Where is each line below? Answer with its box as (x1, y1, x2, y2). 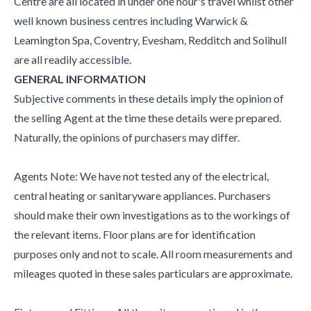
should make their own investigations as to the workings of (14, 208, 290, 221)
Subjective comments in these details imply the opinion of (14, 91, 284, 105)
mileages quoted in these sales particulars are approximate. (14, 266, 292, 280)
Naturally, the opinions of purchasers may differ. (14, 130, 239, 144)
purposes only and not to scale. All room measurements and (14, 246, 292, 260)
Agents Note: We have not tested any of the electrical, (14, 169, 269, 183)
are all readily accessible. (14, 52, 131, 66)
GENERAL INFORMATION (14, 72, 146, 85)
